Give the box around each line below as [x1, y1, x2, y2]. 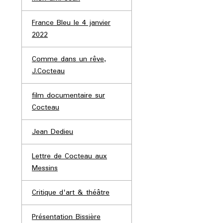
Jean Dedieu [32, 126, 73, 138]
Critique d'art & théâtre [32, 187, 110, 199]
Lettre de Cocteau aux [32, 150, 107, 163]
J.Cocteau [32, 65, 65, 78]
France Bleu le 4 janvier [32, 17, 111, 29]
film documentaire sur [32, 90, 105, 102]
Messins [32, 162, 58, 175]
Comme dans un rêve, [32, 53, 106, 66]
